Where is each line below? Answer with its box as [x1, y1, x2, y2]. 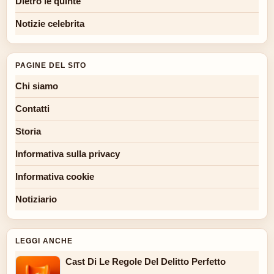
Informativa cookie [15, 171, 94, 182]
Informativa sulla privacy [15, 149, 120, 160]
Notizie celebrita [15, 18, 84, 29]
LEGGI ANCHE [15, 237, 73, 246]
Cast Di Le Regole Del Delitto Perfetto [65, 256, 226, 267]
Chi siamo [15, 81, 58, 92]
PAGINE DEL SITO [15, 61, 87, 70]
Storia [15, 126, 41, 137]
